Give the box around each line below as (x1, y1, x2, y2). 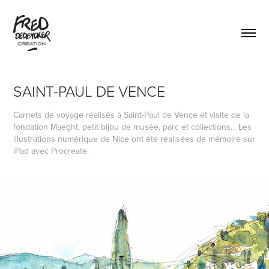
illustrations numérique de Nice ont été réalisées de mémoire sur (13, 132, 256, 145)
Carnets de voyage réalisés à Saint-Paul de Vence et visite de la (13, 108, 250, 121)
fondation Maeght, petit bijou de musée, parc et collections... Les (13, 120, 252, 133)
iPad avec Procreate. (13, 144, 89, 157)
